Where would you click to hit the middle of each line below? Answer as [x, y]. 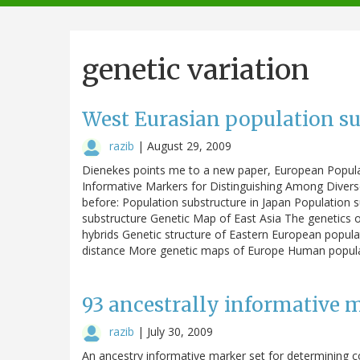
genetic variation [196, 70]
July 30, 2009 [180, 331]
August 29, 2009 [189, 145]
